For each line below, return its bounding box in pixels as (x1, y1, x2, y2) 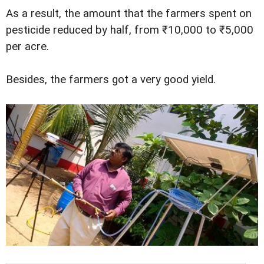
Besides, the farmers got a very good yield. (6, 72, 216, 86)
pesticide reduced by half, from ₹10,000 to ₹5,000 (6, 23, 253, 37)
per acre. (6, 39, 49, 53)
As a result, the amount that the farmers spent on (6, 6, 252, 20)
